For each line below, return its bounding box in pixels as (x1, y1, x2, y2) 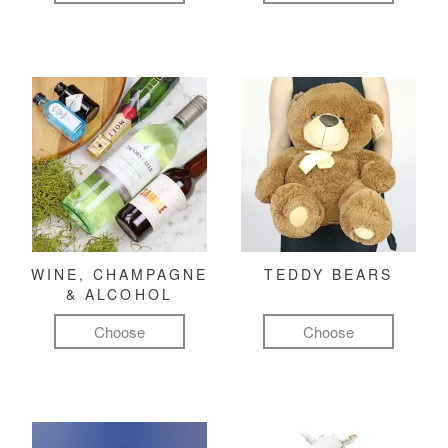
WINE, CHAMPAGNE (30, 264, 209, 285)
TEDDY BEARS (263, 264, 394, 285)
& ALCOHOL (66, 284, 173, 305)
